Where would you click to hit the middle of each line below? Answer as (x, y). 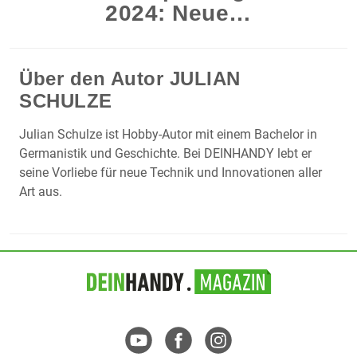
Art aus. (41, 192)
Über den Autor (94, 79)
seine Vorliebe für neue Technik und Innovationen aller (171, 173)
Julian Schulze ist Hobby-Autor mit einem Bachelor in (168, 135)
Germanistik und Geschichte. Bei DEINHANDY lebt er (165, 154)
